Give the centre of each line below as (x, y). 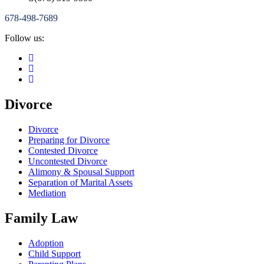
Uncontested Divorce (68, 161)
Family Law (41, 218)
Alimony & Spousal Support (81, 172)
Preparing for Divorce (69, 140)
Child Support (55, 254)
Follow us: (24, 38)
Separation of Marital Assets (80, 183)
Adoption (46, 243)
